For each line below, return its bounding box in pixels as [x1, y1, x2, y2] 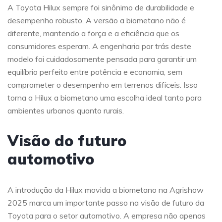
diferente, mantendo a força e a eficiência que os [7, 28, 179, 38]
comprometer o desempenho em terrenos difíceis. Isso [7, 79, 198, 90]
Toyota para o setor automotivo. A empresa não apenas [7, 210, 206, 221]
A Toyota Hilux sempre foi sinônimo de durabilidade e [7, 2, 194, 12]
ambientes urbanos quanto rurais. [7, 105, 124, 115]
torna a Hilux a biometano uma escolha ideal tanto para [7, 92, 202, 103]
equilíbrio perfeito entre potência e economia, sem [7, 66, 182, 77]
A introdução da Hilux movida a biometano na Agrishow [7, 184, 204, 195]
